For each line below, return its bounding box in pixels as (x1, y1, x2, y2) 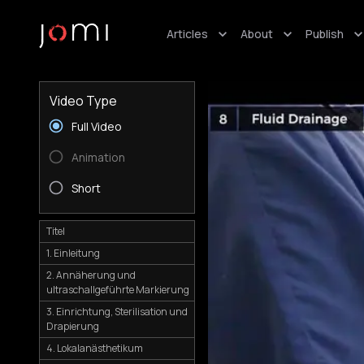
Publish (305, 26, 344, 41)
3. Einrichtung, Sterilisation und (46, 305, 188, 318)
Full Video (71, 118, 122, 134)
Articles (167, 26, 208, 41)
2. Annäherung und (46, 268, 136, 282)
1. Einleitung (46, 246, 100, 260)
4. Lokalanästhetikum (46, 341, 143, 355)
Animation (71, 149, 125, 165)
